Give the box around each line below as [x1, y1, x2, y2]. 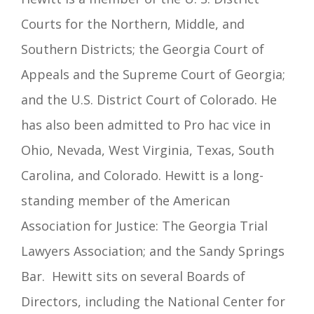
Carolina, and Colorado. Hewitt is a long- [21, 166, 264, 184]
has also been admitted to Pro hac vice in [21, 116, 271, 133]
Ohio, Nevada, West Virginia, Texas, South [21, 141, 274, 158]
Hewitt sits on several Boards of [52, 267, 245, 285]
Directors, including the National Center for [21, 292, 285, 310]
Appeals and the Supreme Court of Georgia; [21, 65, 285, 83]
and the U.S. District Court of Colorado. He [21, 90, 277, 108]
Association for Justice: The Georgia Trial [21, 217, 268, 234]
